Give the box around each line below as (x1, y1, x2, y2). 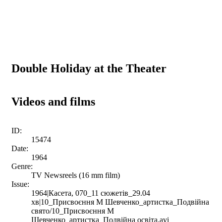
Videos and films (11, 95, 95, 108)
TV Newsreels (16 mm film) (31, 170, 120, 179)
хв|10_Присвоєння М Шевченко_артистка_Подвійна (31, 197, 209, 206)
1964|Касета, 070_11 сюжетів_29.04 (31, 188, 150, 197)
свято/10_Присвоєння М (31, 206, 114, 215)
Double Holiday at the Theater (11, 61, 166, 75)
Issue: (11, 179, 29, 188)
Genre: (11, 162, 33, 170)
